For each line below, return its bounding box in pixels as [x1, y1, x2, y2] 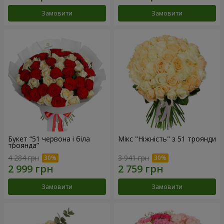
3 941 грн [118, 153, 149, 163]
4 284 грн [8, 153, 39, 163]
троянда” [8, 140, 39, 150]
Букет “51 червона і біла [8, 133, 90, 143]
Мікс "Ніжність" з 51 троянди [118, 133, 216, 143]
